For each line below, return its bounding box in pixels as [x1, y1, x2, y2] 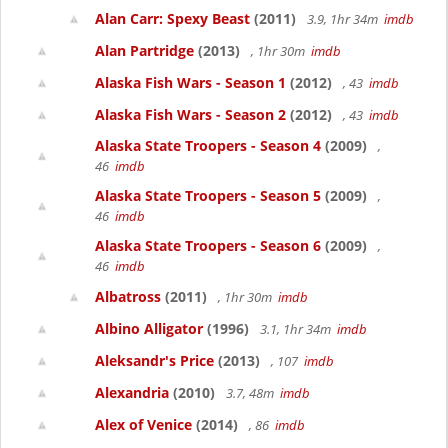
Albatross [95, 287, 161, 306]
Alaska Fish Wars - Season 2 [95, 105, 286, 124]
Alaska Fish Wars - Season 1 [95, 73, 286, 92]
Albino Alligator [95, 319, 203, 338]
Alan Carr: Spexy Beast [95, 9, 250, 28]
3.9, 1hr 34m [304, 10, 384, 28]
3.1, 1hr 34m [257, 320, 337, 338]
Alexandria [95, 383, 169, 402]
